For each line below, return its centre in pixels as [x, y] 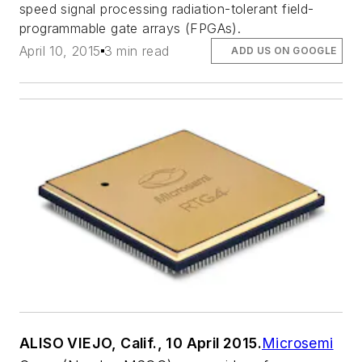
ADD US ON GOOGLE [284, 50]
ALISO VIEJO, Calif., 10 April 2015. [141, 343]
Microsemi [298, 343]
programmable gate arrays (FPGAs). [130, 28]
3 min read [137, 51]
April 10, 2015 [60, 51]
